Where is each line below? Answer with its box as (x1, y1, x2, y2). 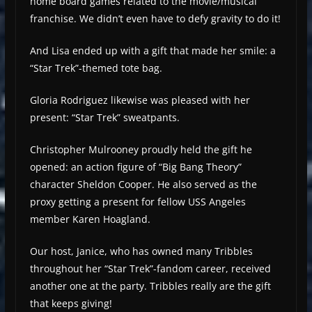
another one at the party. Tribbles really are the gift (29, 279, 271, 293)
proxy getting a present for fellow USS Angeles (29, 195, 246, 209)
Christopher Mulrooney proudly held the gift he (29, 143, 252, 157)
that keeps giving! (29, 297, 112, 311)
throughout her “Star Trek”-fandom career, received (29, 262, 271, 276)
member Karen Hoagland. (29, 212, 150, 226)
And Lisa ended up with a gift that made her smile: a (29, 44, 276, 58)
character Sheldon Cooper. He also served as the (29, 178, 257, 192)
